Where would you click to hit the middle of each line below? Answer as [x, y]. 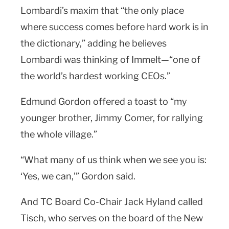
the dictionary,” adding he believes [94, 43]
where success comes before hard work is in [114, 27]
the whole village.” [59, 134]
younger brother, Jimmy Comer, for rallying [112, 118]
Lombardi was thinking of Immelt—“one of [110, 59]
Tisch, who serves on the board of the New [112, 218]
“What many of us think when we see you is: [113, 159]
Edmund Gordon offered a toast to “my [104, 101]
